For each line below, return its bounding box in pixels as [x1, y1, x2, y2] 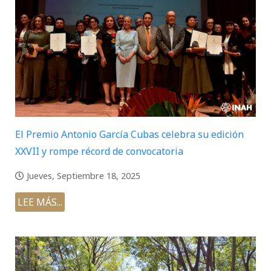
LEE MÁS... [18, 195, 62, 209]
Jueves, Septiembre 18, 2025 [27, 170, 140, 182]
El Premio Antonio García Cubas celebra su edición [15, 128, 244, 142]
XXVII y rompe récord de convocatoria [15, 145, 183, 158]
